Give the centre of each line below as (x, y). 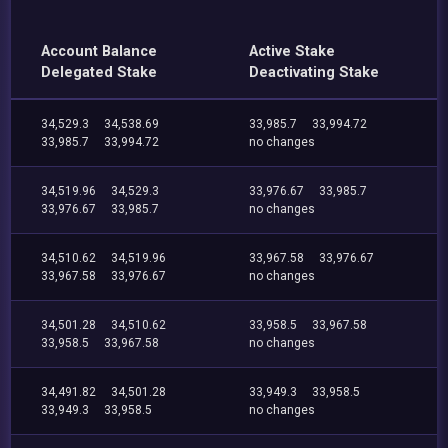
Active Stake (292, 51)
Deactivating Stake (314, 72)
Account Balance (99, 51)
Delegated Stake (99, 72)
